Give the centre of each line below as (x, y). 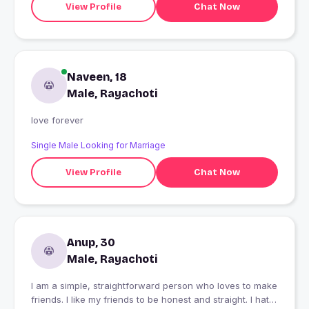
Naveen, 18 (97, 77)
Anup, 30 (91, 243)
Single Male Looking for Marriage (98, 146)
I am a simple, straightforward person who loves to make (154, 286)
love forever (57, 120)
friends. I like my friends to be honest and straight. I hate (153, 300)
